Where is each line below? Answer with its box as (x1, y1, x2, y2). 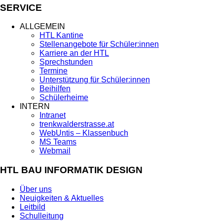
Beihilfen (39, 84, 71, 93)
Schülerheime (39, 93, 88, 102)
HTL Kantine (39, 31, 83, 40)
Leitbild (20, 202, 45, 211)
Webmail (39, 147, 71, 155)
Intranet (39, 111, 66, 120)
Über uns (20, 184, 52, 193)
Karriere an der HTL (39, 49, 109, 58)
